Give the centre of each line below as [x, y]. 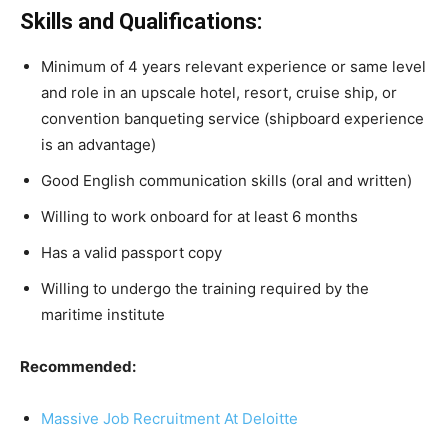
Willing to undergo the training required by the [205, 288]
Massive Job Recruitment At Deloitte [169, 418]
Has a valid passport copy [131, 252]
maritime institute [103, 314]
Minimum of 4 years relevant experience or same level [233, 66]
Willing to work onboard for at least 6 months [199, 216]
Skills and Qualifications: [141, 21]
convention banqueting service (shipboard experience [232, 118]
